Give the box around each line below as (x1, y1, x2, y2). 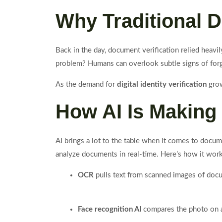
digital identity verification (117, 81, 207, 88)
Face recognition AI (78, 206, 141, 213)
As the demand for (55, 81, 117, 88)
